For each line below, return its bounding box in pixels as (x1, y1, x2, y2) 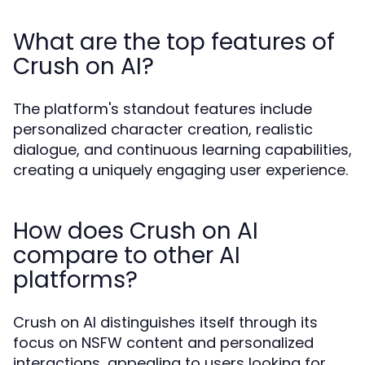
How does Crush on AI (13, 215, 258, 247)
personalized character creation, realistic (13, 119, 313, 139)
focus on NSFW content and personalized (13, 332, 314, 353)
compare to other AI (13, 240, 240, 271)
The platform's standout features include (13, 99, 312, 119)
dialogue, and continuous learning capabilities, (13, 139, 352, 160)
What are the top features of (13, 26, 335, 58)
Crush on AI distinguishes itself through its (13, 312, 318, 332)
